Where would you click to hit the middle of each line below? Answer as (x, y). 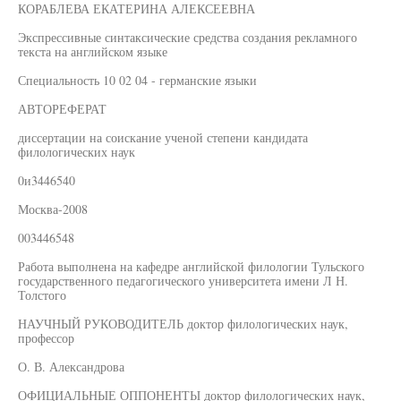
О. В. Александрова (71, 367)
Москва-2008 (53, 209)
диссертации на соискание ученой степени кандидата (163, 137)
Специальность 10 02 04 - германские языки (137, 80)
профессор (46, 338)
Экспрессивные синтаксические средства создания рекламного (188, 37)
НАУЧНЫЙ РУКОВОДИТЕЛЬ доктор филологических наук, (183, 324)
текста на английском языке (93, 51)
